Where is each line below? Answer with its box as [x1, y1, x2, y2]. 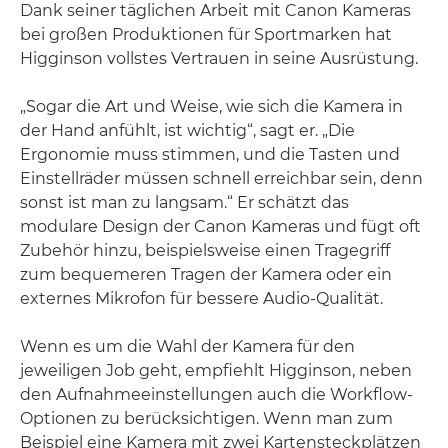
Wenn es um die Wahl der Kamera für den [20, 336, 355, 356]
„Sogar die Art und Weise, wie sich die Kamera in [20, 96, 403, 116]
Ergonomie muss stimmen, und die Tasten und [20, 144, 400, 164]
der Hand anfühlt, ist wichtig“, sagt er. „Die [20, 120, 355, 140]
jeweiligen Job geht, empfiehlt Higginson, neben [20, 360, 412, 380]
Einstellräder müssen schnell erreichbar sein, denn [20, 168, 423, 188]
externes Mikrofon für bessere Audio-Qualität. [20, 288, 383, 308]
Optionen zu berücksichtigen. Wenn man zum [20, 408, 393, 428]
